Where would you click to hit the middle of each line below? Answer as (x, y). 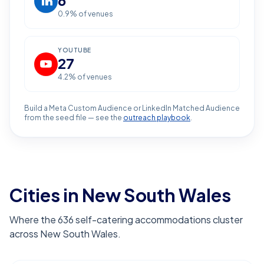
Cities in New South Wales (120, 195)
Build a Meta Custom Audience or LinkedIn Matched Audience (132, 108)
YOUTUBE (75, 50)
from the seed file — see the (73, 118)
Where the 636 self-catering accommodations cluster (126, 220)
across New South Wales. (65, 234)
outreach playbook (157, 118)
